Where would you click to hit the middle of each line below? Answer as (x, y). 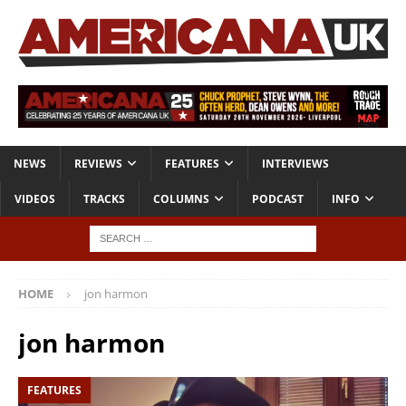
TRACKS (104, 199)
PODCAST (278, 199)
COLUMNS (181, 199)
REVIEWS (98, 164)
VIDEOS (35, 199)
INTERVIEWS (295, 164)
